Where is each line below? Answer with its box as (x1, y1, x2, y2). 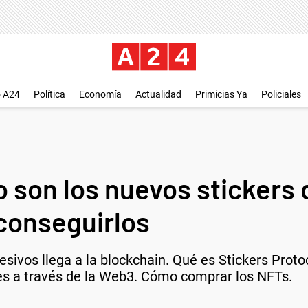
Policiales (261, 89, 301, 100)
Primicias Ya (195, 89, 247, 100)
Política (34, 89, 65, 100)
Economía (79, 89, 122, 100)
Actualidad (135, 89, 181, 100)
